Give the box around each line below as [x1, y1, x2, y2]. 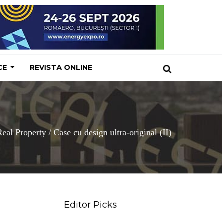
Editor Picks [61, 199, 117, 210]
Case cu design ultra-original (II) [51, 127, 171, 137]
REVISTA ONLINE [30, 63, 92, 72]
